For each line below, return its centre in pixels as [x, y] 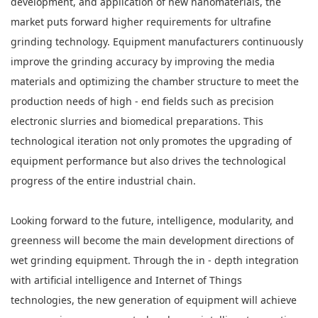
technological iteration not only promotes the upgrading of [151, 141]
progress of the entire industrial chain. [103, 181]
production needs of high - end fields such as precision [142, 101]
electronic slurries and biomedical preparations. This [137, 121]
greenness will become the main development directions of [152, 240]
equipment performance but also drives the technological [148, 161]
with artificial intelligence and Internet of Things [126, 280]
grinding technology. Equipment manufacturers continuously [157, 42]
